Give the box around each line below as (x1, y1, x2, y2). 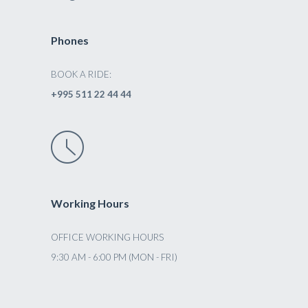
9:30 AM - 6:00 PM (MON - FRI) (51, 252, 177, 263)
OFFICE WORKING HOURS (51, 232, 164, 243)
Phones (51, 34, 89, 47)
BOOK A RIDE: (51, 69, 111, 80)
